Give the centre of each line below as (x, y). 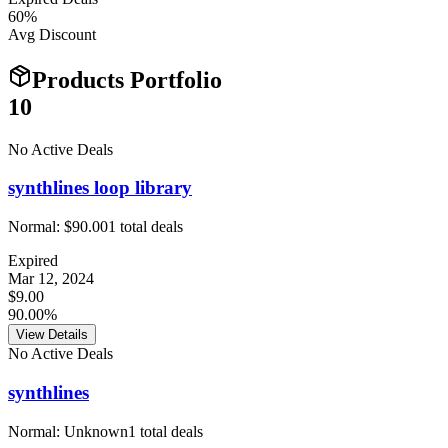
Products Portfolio (127, 79)
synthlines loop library (100, 188)
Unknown (96, 431)
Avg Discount (52, 34)
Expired (33, 261)
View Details (52, 335)
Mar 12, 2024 (51, 279)
